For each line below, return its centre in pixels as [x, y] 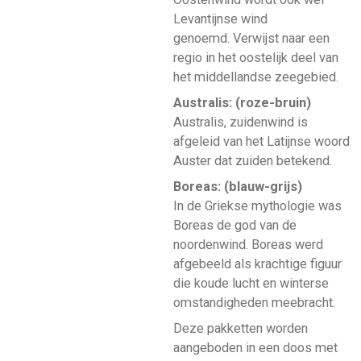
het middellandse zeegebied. [255, 77]
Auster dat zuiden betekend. [252, 160]
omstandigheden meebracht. [254, 303]
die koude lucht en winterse [251, 284]
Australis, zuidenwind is [240, 122]
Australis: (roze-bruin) [242, 102]
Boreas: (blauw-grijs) [237, 187]
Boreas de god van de [234, 226]
